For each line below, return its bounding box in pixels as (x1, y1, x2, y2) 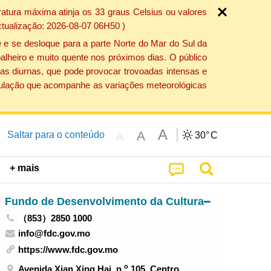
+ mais (10, 163, 40, 174)
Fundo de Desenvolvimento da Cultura (4, 194, 204, 207)
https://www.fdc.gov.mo (18, 244, 119, 255)
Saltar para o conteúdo (7, 129, 105, 140)
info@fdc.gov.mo (18, 227, 91, 238)
